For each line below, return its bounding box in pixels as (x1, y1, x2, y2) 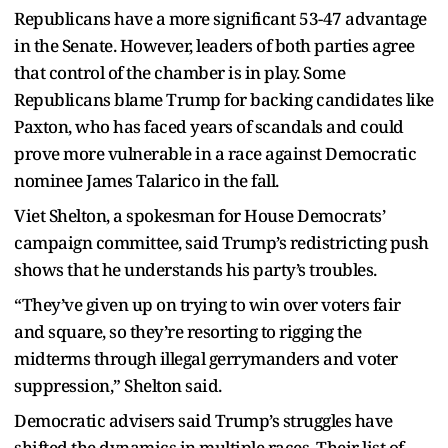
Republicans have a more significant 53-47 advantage (14, 7, 427, 31)
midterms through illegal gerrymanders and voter (14, 347, 398, 371)
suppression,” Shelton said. (14, 374, 222, 398)
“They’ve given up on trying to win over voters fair (14, 293, 401, 317)
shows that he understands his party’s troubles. (14, 258, 377, 282)
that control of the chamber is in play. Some (14, 61, 345, 85)
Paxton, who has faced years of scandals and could (14, 115, 404, 139)
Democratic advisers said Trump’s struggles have (14, 409, 393, 433)
